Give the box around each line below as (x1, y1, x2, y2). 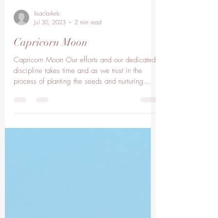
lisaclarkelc (34, 31, 60, 39)
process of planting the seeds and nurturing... (14, 98, 151, 108)
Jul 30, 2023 (34, 40, 66, 48)
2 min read (74, 40, 102, 48)
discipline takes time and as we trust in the (14, 88, 142, 97)
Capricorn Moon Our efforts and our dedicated (14, 77, 156, 87)
